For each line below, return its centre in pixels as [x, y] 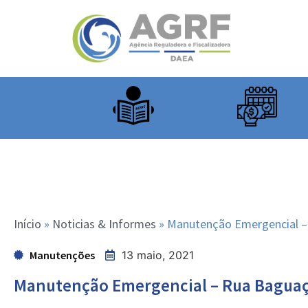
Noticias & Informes [104, 224]
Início [27, 224]
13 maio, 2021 [158, 255]
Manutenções [62, 255]
